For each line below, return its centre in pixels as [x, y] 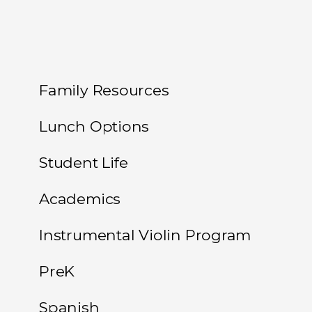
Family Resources [104, 90]
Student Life [84, 162]
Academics [80, 198]
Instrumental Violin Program [145, 235]
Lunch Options [94, 126]
